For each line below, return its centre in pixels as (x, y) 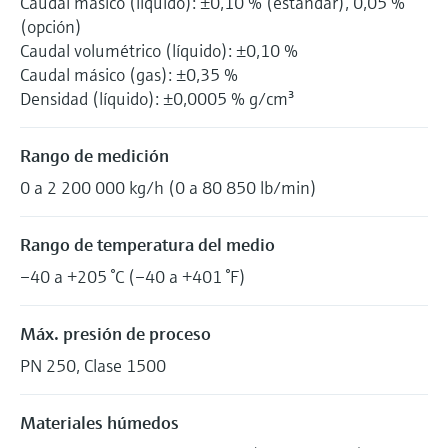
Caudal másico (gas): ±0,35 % (129, 74)
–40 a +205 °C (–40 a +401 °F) (133, 276)
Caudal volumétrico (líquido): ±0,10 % (159, 50)
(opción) (51, 26)
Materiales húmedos (99, 422)
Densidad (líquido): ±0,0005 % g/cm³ (157, 98)
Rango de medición (94, 155)
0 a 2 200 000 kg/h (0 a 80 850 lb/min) (168, 187)
